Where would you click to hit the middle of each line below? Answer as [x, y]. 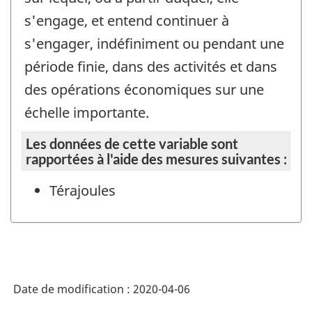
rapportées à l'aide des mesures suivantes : [156, 159]
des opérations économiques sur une [144, 89]
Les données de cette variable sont [132, 144]
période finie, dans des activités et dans [151, 66]
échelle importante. [87, 112]
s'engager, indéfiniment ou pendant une [154, 43]
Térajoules [83, 191]
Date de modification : [73, 289]
